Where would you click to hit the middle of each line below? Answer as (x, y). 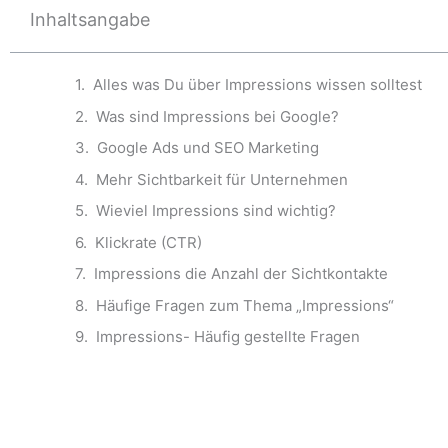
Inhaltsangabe (90, 19)
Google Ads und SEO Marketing (208, 147)
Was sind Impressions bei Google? (217, 116)
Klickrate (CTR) (148, 242)
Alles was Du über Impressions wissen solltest (257, 84)
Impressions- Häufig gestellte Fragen (228, 336)
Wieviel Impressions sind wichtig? (216, 210)
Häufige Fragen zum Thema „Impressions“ (245, 305)
